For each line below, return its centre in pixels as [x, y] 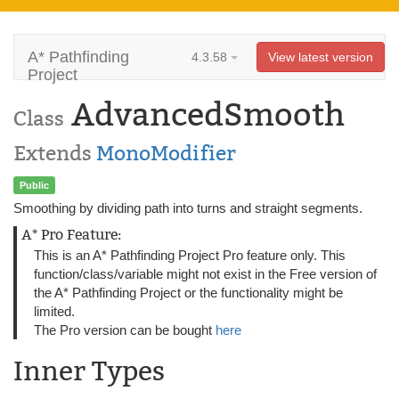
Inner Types [89, 371]
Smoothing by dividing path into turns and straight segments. [188, 208]
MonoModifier [166, 153]
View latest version [321, 57]
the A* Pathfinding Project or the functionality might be [188, 293]
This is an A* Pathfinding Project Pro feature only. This [190, 255]
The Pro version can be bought [125, 330]
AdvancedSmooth [204, 115]
